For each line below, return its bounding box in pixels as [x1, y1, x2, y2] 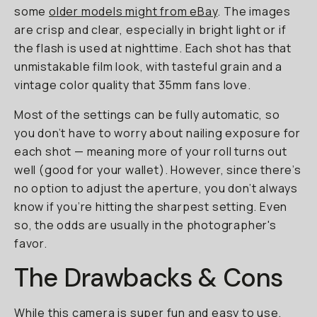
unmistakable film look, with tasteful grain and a [14, 59, 283, 74]
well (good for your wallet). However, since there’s [14, 162, 301, 178]
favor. [14, 236, 47, 251]
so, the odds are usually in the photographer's [14, 217, 277, 233]
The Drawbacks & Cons [14, 261, 283, 294]
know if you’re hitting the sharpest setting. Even [14, 199, 288, 214]
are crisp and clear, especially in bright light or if [14, 22, 287, 38]
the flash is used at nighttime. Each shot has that [14, 40, 292, 56]
